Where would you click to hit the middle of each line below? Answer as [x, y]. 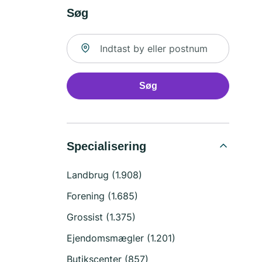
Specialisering [106, 146]
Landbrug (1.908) [104, 175]
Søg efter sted [98, 40]
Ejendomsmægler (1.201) [121, 238]
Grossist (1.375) [101, 217]
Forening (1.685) [102, 196]
